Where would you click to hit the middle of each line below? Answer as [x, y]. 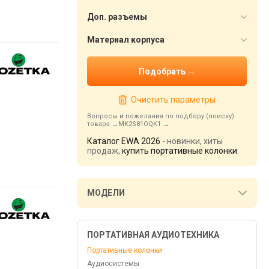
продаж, [104, 151]
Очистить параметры [173, 100]
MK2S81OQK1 [140, 124]
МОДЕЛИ [106, 193]
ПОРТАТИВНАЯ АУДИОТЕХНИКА [153, 235]
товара [98, 124]
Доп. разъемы [117, 17]
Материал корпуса [126, 40]
